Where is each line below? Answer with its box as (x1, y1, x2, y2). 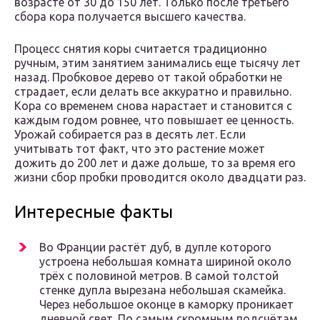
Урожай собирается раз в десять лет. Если (14, 128, 246, 141)
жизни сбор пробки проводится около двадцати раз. (14, 171, 306, 184)
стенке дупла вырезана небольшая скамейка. (39, 284, 286, 297)
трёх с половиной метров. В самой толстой (39, 269, 279, 283)
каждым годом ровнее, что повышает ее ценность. (14, 114, 294, 127)
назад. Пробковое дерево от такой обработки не (14, 71, 282, 84)
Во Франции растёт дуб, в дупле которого (39, 241, 271, 254)
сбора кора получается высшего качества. (14, 10, 246, 24)
